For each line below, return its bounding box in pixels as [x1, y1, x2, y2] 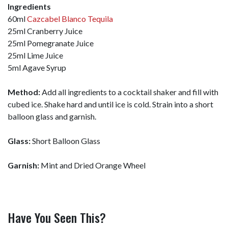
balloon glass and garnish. [8, 111, 98, 121]
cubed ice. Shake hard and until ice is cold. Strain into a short [8, 99, 213, 109]
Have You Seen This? [8, 208, 106, 226]
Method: [8, 87, 42, 97]
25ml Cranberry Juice [8, 25, 82, 36]
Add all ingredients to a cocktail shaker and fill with [42, 87, 218, 97]
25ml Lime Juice [8, 50, 63, 60]
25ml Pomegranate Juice [8, 38, 94, 48]
